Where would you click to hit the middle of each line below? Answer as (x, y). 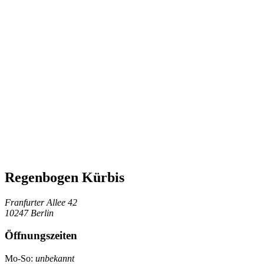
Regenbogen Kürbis (65, 177)
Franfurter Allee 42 (41, 202)
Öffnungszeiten (41, 236)
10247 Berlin (29, 213)
